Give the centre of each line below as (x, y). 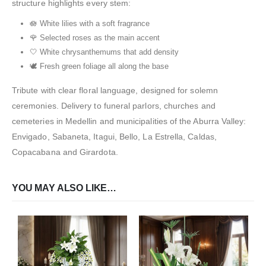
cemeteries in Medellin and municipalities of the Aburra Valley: (129, 121)
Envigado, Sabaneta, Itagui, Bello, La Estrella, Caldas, (114, 136)
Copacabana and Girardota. (65, 152)
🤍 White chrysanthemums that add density (104, 52)
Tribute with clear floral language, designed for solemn (115, 90)
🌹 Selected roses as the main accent (94, 38)
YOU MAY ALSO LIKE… (64, 188)
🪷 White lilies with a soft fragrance (89, 24)
